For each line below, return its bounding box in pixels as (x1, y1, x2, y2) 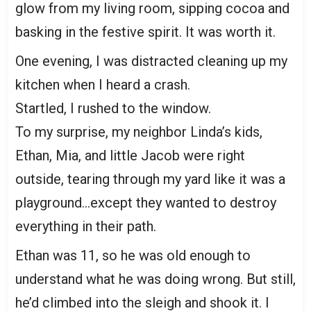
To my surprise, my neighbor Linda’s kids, (15, 124, 262, 140)
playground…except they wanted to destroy (15, 194, 276, 211)
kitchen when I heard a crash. (15, 76, 190, 93)
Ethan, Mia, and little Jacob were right (15, 147, 245, 164)
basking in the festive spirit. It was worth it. (15, 24, 276, 40)
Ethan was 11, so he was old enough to (15, 247, 251, 264)
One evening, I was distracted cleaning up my (15, 53, 287, 69)
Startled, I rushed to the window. (15, 100, 211, 117)
